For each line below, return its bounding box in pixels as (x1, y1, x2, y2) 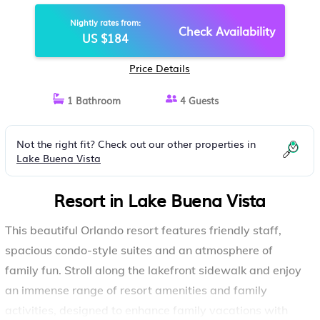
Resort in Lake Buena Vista (54, 187, 266, 213)
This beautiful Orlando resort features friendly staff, (5, 223, 281, 237)
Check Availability (178, 22, 275, 39)
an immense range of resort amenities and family (5, 283, 267, 297)
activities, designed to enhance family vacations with (5, 303, 288, 317)
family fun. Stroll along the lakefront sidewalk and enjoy (5, 263, 301, 277)
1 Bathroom (64, 94, 121, 107)
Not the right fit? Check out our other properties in (16, 136, 256, 151)
